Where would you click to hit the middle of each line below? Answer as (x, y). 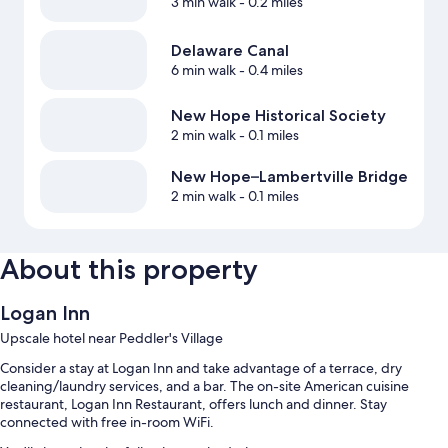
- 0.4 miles (269, 70)
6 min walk (203, 70)
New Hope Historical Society (278, 116)
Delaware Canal (229, 51)
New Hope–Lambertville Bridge (289, 177)
